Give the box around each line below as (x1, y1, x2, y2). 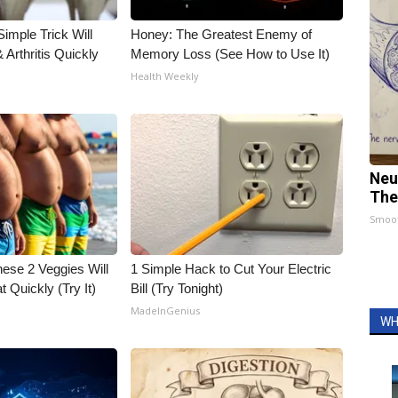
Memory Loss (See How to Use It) (131, 46, 330, 61)
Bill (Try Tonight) (131, 281, 224, 296)
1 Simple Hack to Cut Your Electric (131, 261, 332, 276)
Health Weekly (131, 69, 200, 83)
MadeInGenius (131, 304, 201, 317)
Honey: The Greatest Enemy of (131, 27, 313, 42)
